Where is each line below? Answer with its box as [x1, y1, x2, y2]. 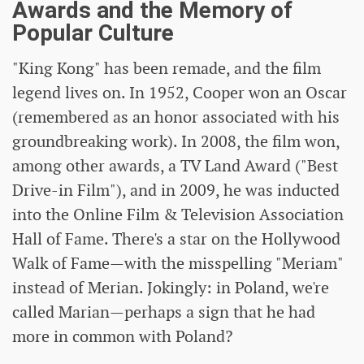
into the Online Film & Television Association [12, 203, 344, 225]
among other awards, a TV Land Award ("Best [12, 154, 338, 176]
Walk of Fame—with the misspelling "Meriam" [12, 252, 343, 274]
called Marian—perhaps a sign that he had [12, 301, 315, 323]
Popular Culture [12, 19, 174, 46]
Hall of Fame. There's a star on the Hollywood [12, 227, 340, 249]
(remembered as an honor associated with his [12, 106, 340, 128]
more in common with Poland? [12, 325, 232, 347]
